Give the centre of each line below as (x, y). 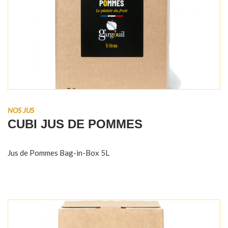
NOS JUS (21, 110)
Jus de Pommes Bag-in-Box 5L (59, 152)
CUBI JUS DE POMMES (75, 124)
